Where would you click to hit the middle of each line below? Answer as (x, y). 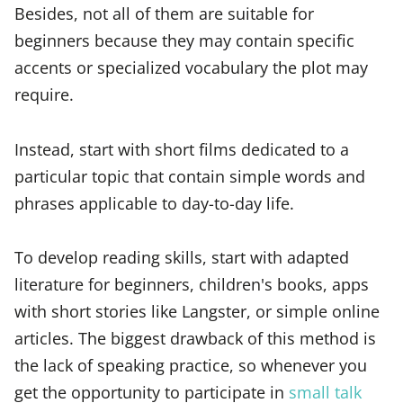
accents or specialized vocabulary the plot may (191, 67)
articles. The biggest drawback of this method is (195, 338)
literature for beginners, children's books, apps (192, 284)
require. (44, 94)
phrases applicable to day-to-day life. (154, 202)
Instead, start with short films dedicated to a (182, 148)
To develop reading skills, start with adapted (182, 257)
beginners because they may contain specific (184, 40)
